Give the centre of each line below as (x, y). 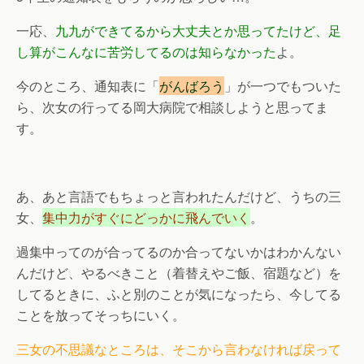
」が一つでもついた (283, 85)
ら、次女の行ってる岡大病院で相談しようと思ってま (172, 106)
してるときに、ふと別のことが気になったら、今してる (179, 293)
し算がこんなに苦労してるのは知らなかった (146, 51)
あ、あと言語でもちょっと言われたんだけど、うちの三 (179, 196)
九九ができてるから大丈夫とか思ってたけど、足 (198, 30)
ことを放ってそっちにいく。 (101, 314)
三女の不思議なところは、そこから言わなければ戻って (179, 349)
